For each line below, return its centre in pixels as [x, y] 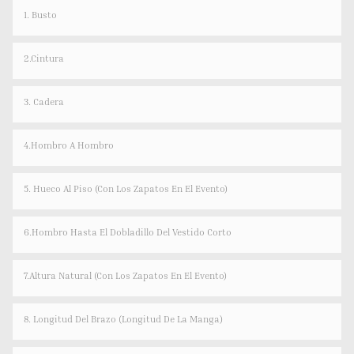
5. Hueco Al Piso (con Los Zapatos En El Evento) [126, 189]
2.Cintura [44, 58]
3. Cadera [44, 102]
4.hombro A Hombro [69, 145]
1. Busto [40, 15]
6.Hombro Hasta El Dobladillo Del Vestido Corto [128, 232]
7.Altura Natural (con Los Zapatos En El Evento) [125, 276]
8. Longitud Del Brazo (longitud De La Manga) [123, 319]
